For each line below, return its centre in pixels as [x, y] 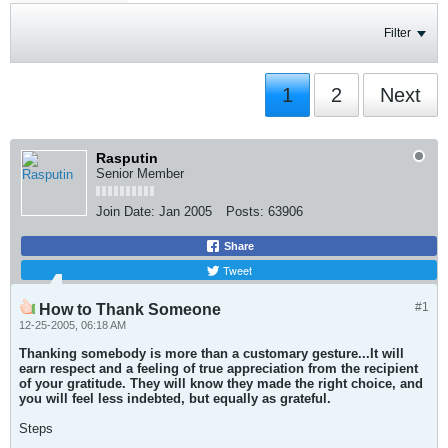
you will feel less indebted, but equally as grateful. [175, 398]
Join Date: [125, 211]
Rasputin [127, 158]
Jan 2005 [185, 211]
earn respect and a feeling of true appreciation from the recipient [218, 368]
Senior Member [140, 173]
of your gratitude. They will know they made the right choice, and [221, 383]
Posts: [245, 211]
